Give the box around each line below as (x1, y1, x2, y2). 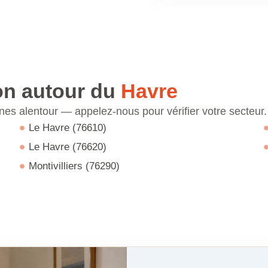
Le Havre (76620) (28, 141, 106, 153)
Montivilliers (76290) (28, 160, 120, 172)
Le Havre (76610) (28, 122, 106, 133)
